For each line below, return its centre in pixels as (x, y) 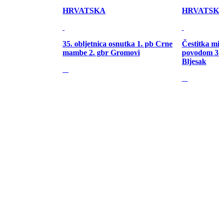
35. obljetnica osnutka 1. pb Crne (118, 44)
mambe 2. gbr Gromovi (101, 53)
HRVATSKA (84, 11)
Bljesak (194, 61)
